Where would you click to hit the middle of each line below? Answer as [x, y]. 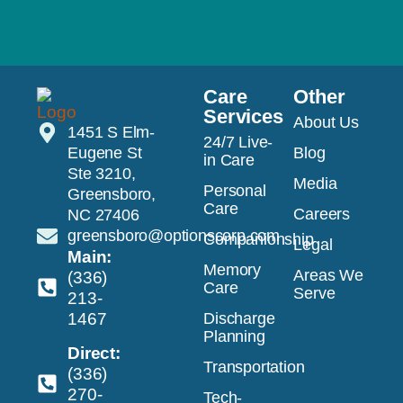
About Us [326, 122]
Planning [234, 336]
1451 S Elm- [111, 132]
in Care [229, 160]
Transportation [254, 367]
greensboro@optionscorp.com [174, 235]
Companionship [259, 239]
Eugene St [105, 152]
